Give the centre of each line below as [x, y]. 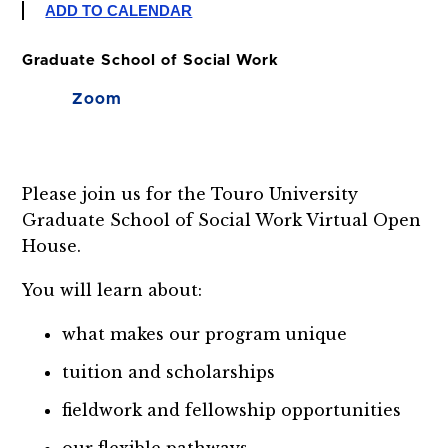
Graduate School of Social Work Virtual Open [222, 220]
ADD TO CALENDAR [119, 10]
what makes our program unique [205, 333]
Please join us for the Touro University [190, 194]
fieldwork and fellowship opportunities [232, 409]
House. [52, 246]
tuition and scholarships [169, 371]
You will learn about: [112, 289]
